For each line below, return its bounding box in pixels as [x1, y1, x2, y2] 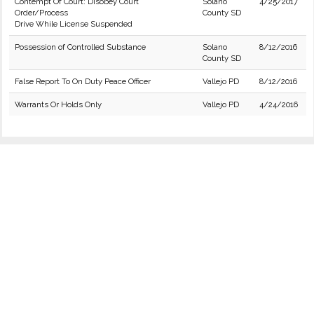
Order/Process [15, 8, 68, 18]
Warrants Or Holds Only [15, 100, 102, 109]
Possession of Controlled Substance [15, 42, 146, 52]
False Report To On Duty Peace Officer [15, 76, 151, 86]
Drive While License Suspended [15, 19, 132, 29]
